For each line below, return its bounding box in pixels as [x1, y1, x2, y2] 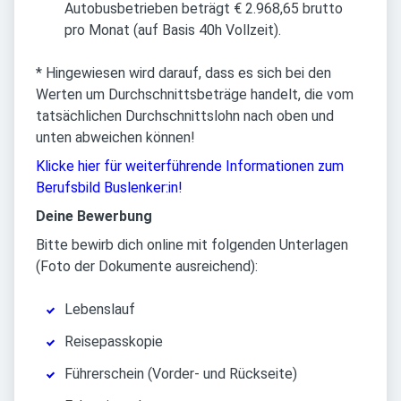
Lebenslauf [64, 301, 135, 319]
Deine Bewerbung [36, 208, 152, 226]
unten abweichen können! [36, 129, 195, 147]
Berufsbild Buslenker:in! [36, 179, 183, 197]
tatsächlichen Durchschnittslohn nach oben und [36, 107, 334, 125]
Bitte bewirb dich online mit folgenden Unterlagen [36, 236, 348, 254]
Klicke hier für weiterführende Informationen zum [36, 158, 344, 175]
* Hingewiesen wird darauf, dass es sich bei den [36, 64, 331, 82]
